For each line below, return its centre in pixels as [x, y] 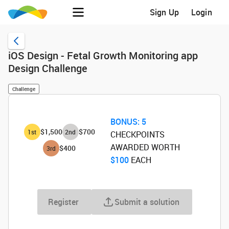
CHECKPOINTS [138, 134]
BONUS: [125, 122]
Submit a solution [147, 202]
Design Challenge [48, 68]
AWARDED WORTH [145, 147]
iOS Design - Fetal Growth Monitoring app [103, 55]
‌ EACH [140, 160]
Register [63, 202]
